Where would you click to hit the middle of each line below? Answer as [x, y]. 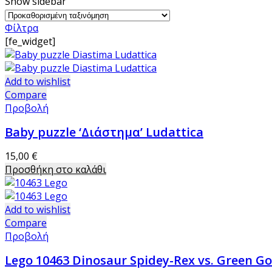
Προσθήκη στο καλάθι [56, 169]
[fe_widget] [30, 41]
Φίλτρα [22, 28]
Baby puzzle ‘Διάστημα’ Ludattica [104, 132]
